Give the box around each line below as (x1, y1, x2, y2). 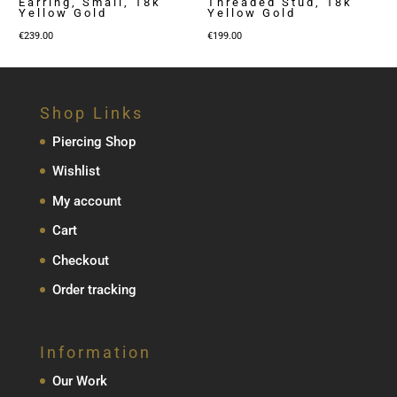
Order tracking (51, 282, 136, 299)
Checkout (51, 252, 109, 269)
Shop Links (39, 103, 144, 122)
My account (51, 192, 121, 209)
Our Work (51, 373, 107, 390)
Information (39, 343, 152, 362)
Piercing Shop (51, 133, 136, 150)
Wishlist (51, 163, 100, 180)
